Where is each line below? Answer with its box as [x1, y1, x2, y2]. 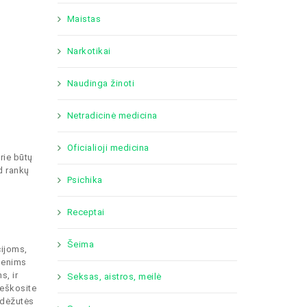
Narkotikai [66, 46, 111, 56]
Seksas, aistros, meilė [66, 271, 162, 282]
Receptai [66, 207, 105, 217]
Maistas [66, 14, 101, 24]
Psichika [66, 175, 103, 185]
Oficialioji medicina [66, 143, 149, 153]
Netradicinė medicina [66, 110, 158, 121]
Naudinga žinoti [66, 78, 134, 88]
